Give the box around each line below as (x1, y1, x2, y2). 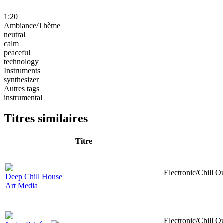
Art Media (5, 181, 38, 190)
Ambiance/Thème (4, 21, 60, 30)
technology (4, 57, 39, 66)
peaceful (4, 48, 30, 57)
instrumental (4, 93, 42, 102)
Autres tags (4, 84, 39, 93)
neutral (4, 30, 25, 39)
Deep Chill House (5, 172, 62, 181)
